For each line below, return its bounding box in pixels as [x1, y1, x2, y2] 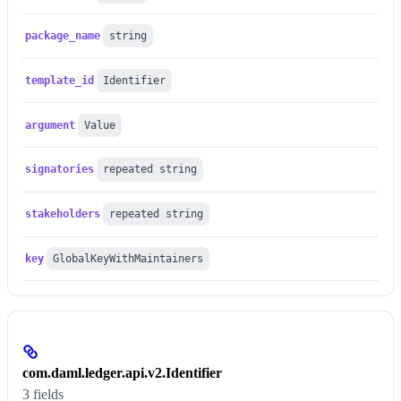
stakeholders [25, 208, 101, 221]
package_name [25, 30, 101, 43]
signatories [25, 163, 95, 176]
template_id [25, 73, 95, 87]
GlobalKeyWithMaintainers [53, 252, 204, 265]
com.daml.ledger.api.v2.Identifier [22, 365, 222, 381]
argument [25, 118, 76, 132]
